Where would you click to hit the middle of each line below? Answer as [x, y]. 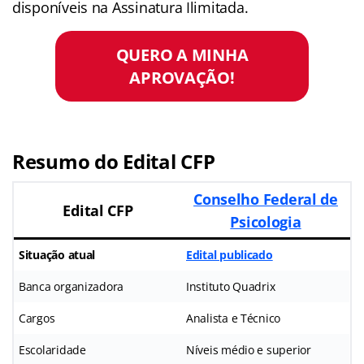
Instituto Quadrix [231, 286]
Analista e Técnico [234, 318]
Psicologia [266, 221]
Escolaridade [52, 349]
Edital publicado [230, 254]
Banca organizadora [71, 286]
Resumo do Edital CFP [114, 161]
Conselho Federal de [266, 199]
